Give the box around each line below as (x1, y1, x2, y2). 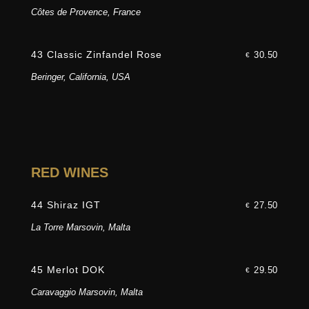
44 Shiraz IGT (30, 199, 101, 211)
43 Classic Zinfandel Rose (30, 49, 162, 61)
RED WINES (30, 165, 108, 181)
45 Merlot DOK (30, 264, 105, 276)
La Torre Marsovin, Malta (30, 222, 130, 233)
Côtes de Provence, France (30, 7, 141, 18)
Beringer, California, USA (30, 72, 130, 83)
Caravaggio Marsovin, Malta (30, 287, 143, 298)
